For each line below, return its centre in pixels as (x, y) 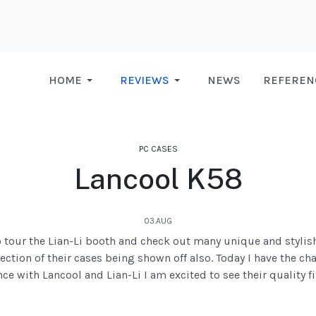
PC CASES (158, 149)
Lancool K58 (158, 179)
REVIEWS (144, 80)
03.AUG (158, 221)
